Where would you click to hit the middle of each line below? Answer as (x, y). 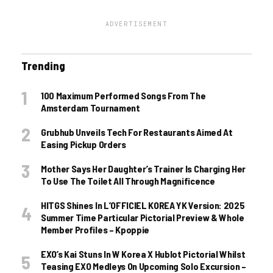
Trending (43, 66)
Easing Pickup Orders (83, 144)
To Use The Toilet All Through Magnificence (128, 181)
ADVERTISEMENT (136, 24)
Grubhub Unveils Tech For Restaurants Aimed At (137, 132)
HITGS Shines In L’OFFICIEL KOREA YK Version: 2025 (143, 205)
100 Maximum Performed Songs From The (123, 96)
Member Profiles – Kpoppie (95, 230)
